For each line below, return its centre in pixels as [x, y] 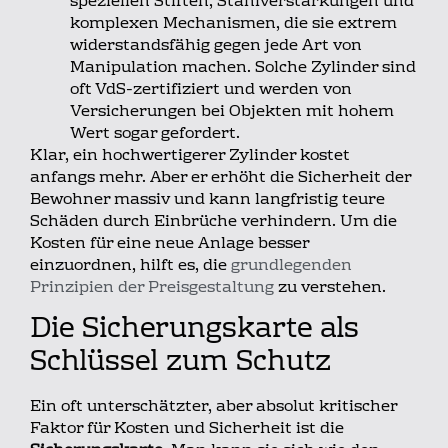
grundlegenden [291, 266]
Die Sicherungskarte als [194, 329]
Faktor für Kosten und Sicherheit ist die [187, 428]
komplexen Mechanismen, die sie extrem [233, 24]
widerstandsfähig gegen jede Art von [216, 46]
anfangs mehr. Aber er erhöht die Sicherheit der [220, 178]
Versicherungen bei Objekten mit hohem [232, 112]
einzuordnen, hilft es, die [130, 266]
